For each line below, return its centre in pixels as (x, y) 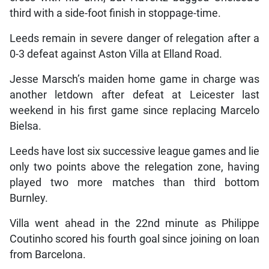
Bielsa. (25, 126)
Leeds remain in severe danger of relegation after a (134, 39)
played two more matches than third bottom (134, 183)
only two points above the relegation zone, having (134, 167)
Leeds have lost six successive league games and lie (134, 152)
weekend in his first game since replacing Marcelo (134, 111)
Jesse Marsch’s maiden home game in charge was (134, 80)
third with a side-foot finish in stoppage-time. (115, 14)
